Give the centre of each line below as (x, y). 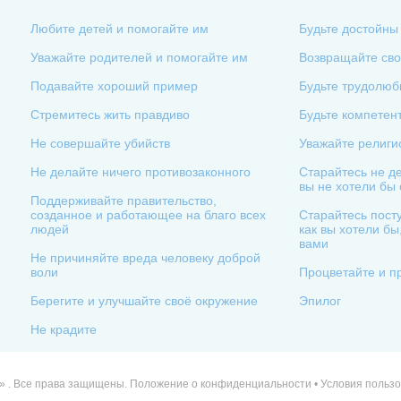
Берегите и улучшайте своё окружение (144, 301)
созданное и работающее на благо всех (148, 215)
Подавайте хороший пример (114, 86)
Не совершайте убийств (100, 143)
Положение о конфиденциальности (221, 384)
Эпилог (320, 301)
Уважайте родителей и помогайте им (139, 57)
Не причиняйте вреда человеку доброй (145, 258)
